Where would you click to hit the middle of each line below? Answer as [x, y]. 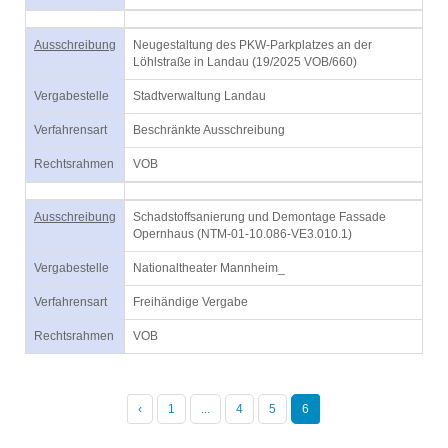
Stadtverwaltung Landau [199, 96]
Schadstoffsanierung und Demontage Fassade [259, 217]
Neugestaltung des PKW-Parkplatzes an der [252, 45]
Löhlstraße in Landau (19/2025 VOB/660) [245, 62]
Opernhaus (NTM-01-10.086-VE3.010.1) [242, 234]
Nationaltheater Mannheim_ [209, 268]
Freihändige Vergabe [190, 302]
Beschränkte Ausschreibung [209, 130]
